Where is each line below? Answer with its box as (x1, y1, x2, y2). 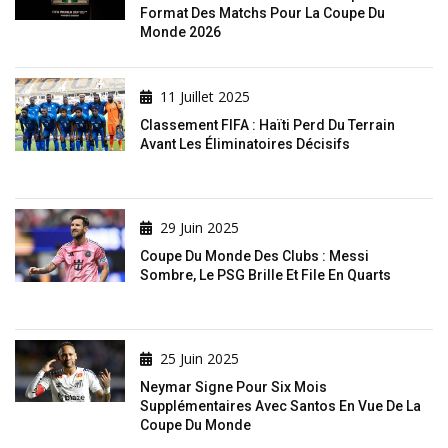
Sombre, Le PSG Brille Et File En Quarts (140, 266, 391, 283)
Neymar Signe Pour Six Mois (140, 378, 327, 395)
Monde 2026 (140, 23, 221, 40)
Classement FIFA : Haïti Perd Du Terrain (140, 116, 395, 133)
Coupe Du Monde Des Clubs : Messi (140, 247, 369, 264)
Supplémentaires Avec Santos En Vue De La (140, 397, 421, 414)
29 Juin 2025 (160, 217, 239, 237)
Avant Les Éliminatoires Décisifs (140, 135, 350, 152)
